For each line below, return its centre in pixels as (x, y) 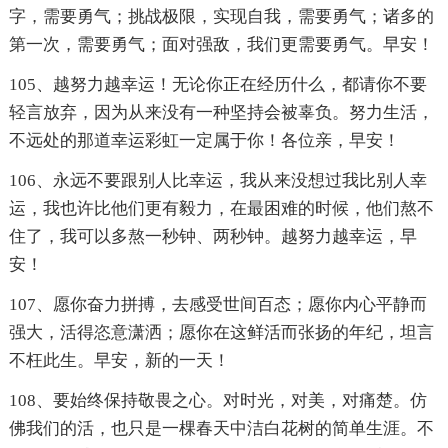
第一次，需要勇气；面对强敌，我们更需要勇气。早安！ (221, 45)
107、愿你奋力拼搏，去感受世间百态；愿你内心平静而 (217, 305)
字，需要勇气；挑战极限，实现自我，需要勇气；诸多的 (221, 17)
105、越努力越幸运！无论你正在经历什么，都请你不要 (217, 85)
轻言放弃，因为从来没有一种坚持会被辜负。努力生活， (221, 113)
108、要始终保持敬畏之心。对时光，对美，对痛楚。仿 (217, 401)
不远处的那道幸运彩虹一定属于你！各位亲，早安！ (204, 141)
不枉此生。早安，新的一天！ (119, 361)
